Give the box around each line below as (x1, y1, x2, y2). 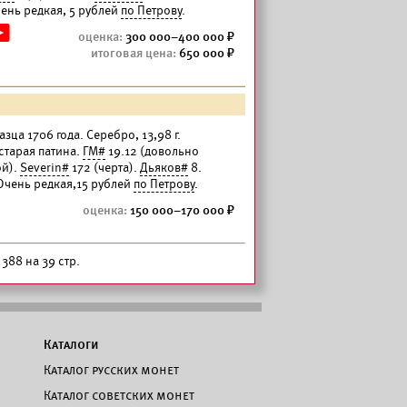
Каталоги (44, 337, 99, 352)
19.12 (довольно (105, 144, 199, 159)
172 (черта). (69, 160, 140, 175)
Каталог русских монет (44, 362, 179, 377)
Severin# (20, 160, 69, 175)
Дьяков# (140, 160, 188, 175)
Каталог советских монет (44, 388, 194, 402)
